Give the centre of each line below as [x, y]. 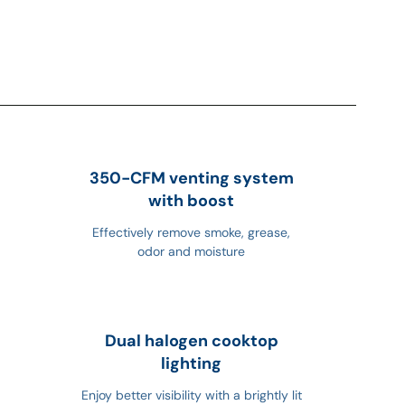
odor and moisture [192, 251]
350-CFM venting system [191, 178]
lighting [192, 363]
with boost [192, 200]
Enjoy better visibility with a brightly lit [191, 395]
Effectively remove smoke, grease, [192, 232]
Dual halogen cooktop [191, 340]
